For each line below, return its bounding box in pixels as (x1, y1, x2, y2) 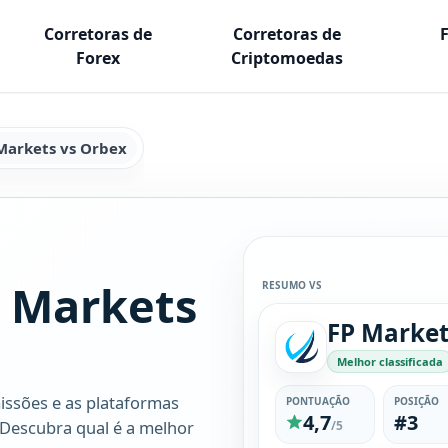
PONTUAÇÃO (286, 394, 351, 408)
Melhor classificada (337, 354, 444, 369)
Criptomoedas (230, 47, 343, 69)
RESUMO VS (262, 278, 323, 292)
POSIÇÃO (394, 394, 440, 408)
